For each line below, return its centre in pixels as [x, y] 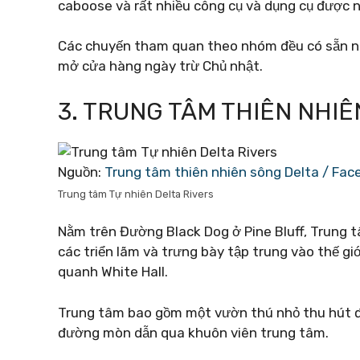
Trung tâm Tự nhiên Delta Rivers [136, 194]
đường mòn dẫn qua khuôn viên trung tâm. [193, 332]
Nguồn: [81, 172]
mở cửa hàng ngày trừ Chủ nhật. [160, 66]
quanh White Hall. [113, 272]
